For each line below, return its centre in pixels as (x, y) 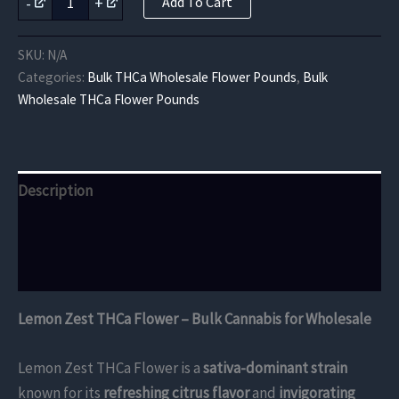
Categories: (53, 77)
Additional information (90, 231)
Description (55, 191)
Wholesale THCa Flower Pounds (109, 99)
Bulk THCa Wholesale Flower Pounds (192, 77)
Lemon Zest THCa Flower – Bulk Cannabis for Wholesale (195, 318)
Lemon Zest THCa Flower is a (110, 368)
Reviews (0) (54, 271)
